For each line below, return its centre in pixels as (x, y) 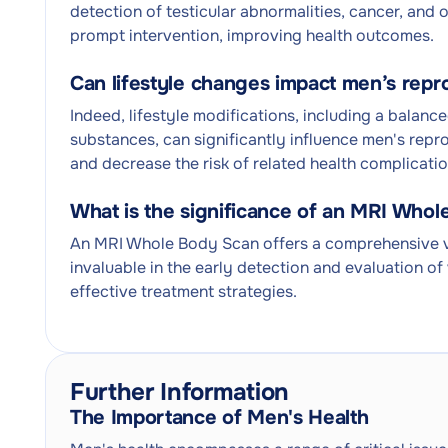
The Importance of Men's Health (219, 417)
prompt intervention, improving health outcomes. (252, 35)
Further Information (179, 392)
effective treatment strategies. (183, 291)
